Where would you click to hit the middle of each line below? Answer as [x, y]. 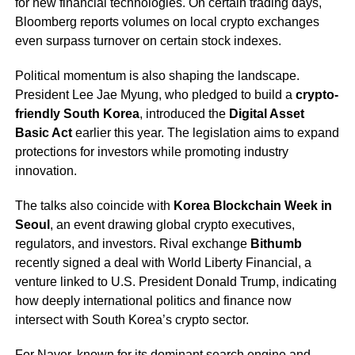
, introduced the [184, 113]
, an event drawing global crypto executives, [172, 224]
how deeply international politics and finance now [153, 300]
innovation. [46, 170]
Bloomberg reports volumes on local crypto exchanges [167, 21]
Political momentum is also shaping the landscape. [157, 75]
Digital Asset [266, 113]
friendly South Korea [77, 113]
